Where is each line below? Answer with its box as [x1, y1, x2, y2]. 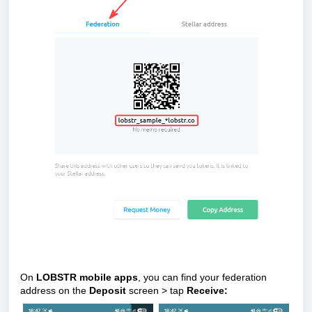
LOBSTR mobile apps [36, 272, 138, 283]
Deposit [89, 285, 129, 297]
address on [20, 285, 72, 297]
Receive [187, 285, 224, 297]
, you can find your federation [138, 272, 267, 283]
